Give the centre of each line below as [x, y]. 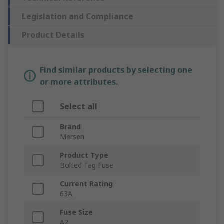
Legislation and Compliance [78, 17]
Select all [79, 107]
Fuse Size [76, 212]
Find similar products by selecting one [116, 70]
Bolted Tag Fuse [87, 165]
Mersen [72, 137]
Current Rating [86, 184]
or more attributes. [79, 82]
